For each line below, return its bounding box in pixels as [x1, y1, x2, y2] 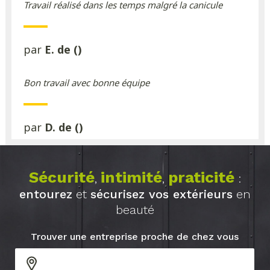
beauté [115, 202, 154, 218]
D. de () [44, 120, 83, 135]
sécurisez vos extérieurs [90, 187, 233, 202]
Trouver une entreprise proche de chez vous [31, 231, 239, 243]
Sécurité [28, 168, 95, 187]
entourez [19, 187, 72, 202]
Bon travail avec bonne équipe [23, 77, 149, 89]
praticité [168, 168, 234, 187]
